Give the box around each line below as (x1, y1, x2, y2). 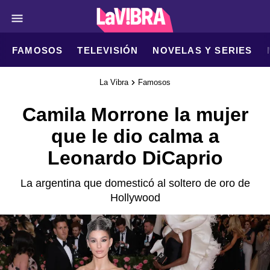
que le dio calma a (51, 125, 219, 147)
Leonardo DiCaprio (47, 147, 223, 169)
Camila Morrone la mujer (22, 104, 248, 125)
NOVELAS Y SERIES (152, 45, 253, 55)
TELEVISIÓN (77, 45, 139, 55)
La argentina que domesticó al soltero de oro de (20, 177, 250, 189)
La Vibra (99, 78, 128, 87)
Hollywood (110, 192, 160, 204)
